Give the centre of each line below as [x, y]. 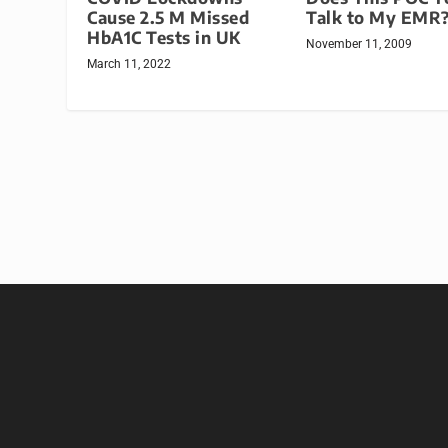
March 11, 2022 [129, 64]
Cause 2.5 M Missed [168, 18]
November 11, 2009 [359, 44]
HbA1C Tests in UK [164, 38]
